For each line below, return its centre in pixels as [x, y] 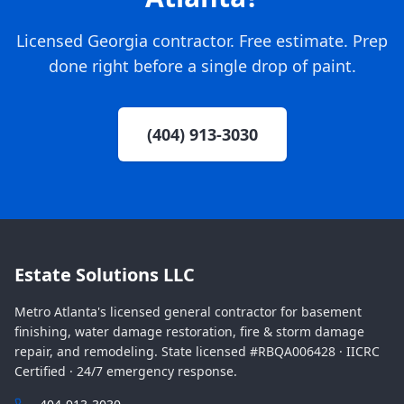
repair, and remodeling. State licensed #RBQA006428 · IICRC [197, 351]
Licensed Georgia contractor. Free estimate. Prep [202, 41]
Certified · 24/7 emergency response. [126, 371]
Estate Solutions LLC [105, 275]
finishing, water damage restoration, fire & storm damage [189, 331]
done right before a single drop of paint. [202, 66]
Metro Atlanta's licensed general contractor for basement [188, 312]
